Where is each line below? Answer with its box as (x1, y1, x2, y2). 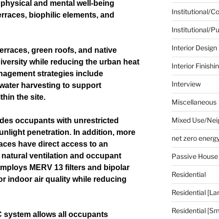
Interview (171, 79, 201, 88)
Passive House (171, 152, 218, 160)
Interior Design (171, 43, 217, 52)
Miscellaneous (171, 97, 217, 106)
